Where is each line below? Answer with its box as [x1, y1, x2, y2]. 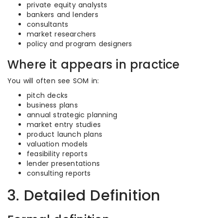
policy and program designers [27, 39, 132, 49]
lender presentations [27, 159, 100, 168]
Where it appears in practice [7, 56, 180, 73]
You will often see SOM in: [7, 76, 99, 86]
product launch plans [27, 129, 102, 139]
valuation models [27, 139, 88, 149]
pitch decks [27, 91, 68, 100]
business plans [27, 100, 78, 110]
